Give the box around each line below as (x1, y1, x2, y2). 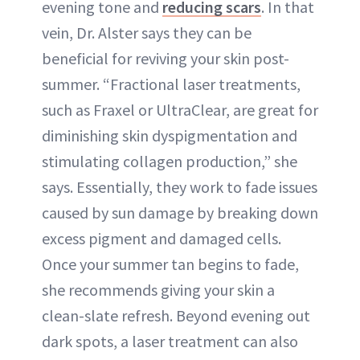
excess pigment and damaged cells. (42, 227, 281, 248)
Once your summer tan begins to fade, (42, 253, 299, 274)
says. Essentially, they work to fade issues (42, 176, 317, 197)
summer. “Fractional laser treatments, (42, 73, 301, 94)
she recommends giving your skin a (42, 279, 275, 300)
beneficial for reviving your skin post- (42, 47, 289, 68)
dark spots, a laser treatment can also (42, 330, 298, 351)
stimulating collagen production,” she (42, 150, 297, 171)
